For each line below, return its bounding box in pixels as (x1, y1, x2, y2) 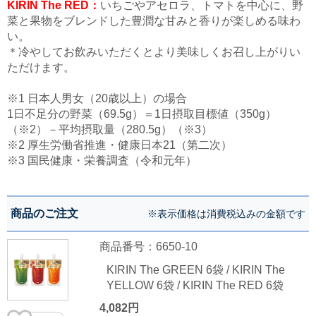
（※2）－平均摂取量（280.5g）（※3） (7, 123, 212, 135)
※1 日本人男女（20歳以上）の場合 (7, 92, 187, 104)
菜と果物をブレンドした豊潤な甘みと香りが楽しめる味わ (7, 14, 300, 27)
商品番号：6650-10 (99, 240, 197, 253)
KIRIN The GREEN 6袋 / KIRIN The (106, 264, 285, 276)
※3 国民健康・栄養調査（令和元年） (7, 154, 197, 166)
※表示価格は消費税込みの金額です (147, 207, 305, 219)
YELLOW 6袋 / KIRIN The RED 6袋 (106, 279, 284, 292)
